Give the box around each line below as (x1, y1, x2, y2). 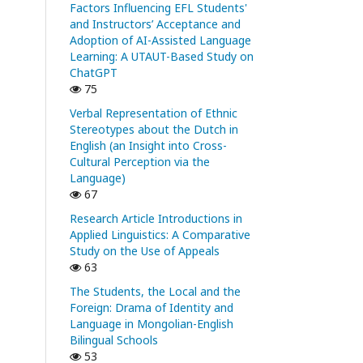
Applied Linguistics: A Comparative (70, 227, 250, 242)
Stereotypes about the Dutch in (70, 122, 238, 137)
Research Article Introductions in (70, 211, 242, 226)
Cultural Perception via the (70, 154, 210, 169)
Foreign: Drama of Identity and (70, 300, 233, 315)
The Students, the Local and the (70, 284, 241, 299)
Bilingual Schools (70, 332, 158, 348)
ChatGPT (70, 65, 117, 80)
